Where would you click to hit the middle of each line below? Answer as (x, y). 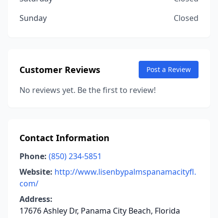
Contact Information (64, 138)
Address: (36, 199)
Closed (186, 18)
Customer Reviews (60, 70)
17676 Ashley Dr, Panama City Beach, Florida (100, 211)
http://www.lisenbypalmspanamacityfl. (125, 172)
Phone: (33, 156)
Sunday (33, 18)
